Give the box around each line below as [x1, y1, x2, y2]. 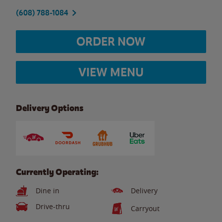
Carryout [131, 204, 160, 213]
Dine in [36, 186, 59, 195]
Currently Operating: [16, 166, 99, 177]
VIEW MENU [78, 64, 144, 80]
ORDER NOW [76, 34, 146, 49]
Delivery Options [16, 103, 83, 113]
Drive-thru [36, 202, 70, 211]
